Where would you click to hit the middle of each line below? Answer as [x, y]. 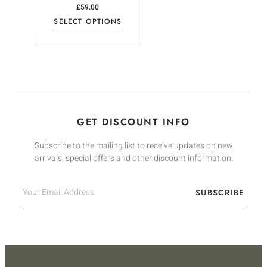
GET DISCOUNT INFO [133, 122]
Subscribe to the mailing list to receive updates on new [133, 145]
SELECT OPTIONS [88, 21]
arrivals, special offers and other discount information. [133, 158]
